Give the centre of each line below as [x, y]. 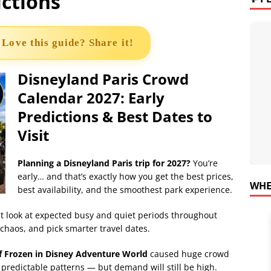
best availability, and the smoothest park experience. [125, 190]
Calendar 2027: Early [91, 98]
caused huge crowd [188, 254]
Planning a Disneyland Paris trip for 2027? [104, 163]
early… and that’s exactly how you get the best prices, [126, 176]
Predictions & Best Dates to [115, 116]
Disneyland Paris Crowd [103, 79]
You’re [204, 163]
